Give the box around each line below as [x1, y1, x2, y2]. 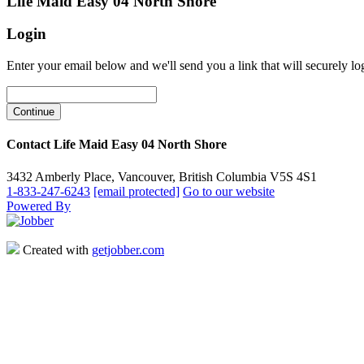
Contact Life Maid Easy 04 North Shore [6, 137, 227, 152]
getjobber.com [92, 242, 164, 257]
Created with [19, 242, 92, 257]
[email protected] [93, 184, 180, 198]
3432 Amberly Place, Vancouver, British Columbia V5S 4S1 [6, 169, 317, 184]
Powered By [6, 198, 71, 213]
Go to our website [183, 184, 275, 198]
